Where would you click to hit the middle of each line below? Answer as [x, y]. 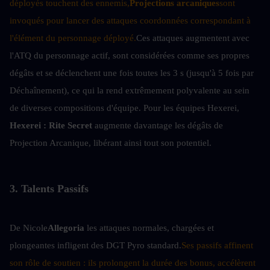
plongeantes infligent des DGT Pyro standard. [96, 245]
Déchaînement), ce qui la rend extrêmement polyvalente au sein [130, 90]
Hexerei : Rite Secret [51, 125]
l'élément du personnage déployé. [73, 38]
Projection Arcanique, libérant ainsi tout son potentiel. [111, 143]
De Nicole [29, 228]
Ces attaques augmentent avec [193, 38]
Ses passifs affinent [217, 245]
